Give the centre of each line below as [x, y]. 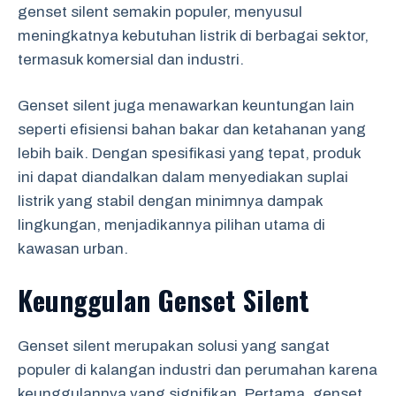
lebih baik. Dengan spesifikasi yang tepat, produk [189, 153]
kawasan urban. [73, 249]
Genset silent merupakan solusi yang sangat [174, 346]
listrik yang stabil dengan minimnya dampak [170, 201]
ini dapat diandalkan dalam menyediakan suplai [183, 177]
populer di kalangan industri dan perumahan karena [198, 369]
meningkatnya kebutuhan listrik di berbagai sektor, [193, 35]
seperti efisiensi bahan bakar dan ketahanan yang [192, 129]
